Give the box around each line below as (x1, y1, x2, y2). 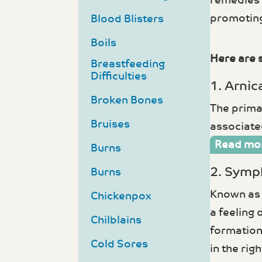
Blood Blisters (91, 13, 164, 26)
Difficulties (91, 70, 147, 83)
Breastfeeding (91, 58, 166, 71)
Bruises (91, 118, 130, 131)
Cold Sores (91, 238, 149, 251)
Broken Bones (91, 94, 164, 107)
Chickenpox (91, 190, 152, 203)
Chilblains (91, 214, 142, 227)
